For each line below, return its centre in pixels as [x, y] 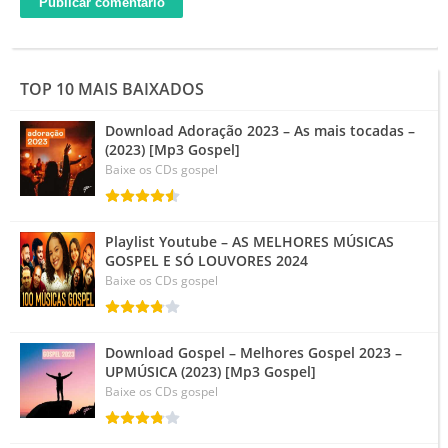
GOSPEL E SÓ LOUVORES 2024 [206, 260]
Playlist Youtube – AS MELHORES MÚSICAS [249, 241]
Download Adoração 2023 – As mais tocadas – [260, 130]
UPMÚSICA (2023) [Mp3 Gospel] [210, 371]
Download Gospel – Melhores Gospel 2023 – [253, 352]
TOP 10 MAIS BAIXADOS [112, 88]
